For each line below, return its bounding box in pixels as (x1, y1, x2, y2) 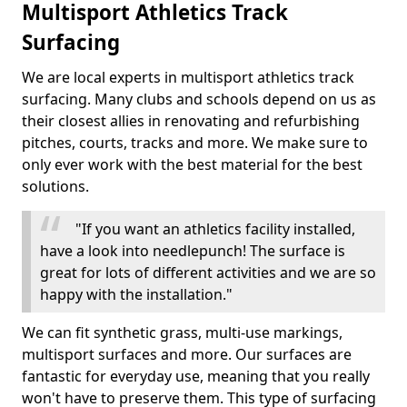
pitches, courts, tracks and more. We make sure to (22, 133, 368, 153)
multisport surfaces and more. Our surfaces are (22, 344, 352, 364)
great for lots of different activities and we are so (40, 263, 376, 283)
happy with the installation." (40, 284, 233, 304)
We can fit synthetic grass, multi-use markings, (22, 323, 342, 342)
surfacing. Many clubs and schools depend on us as (22, 89, 376, 109)
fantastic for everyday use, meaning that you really (22, 366, 370, 386)
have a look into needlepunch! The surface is (40, 241, 345, 261)
